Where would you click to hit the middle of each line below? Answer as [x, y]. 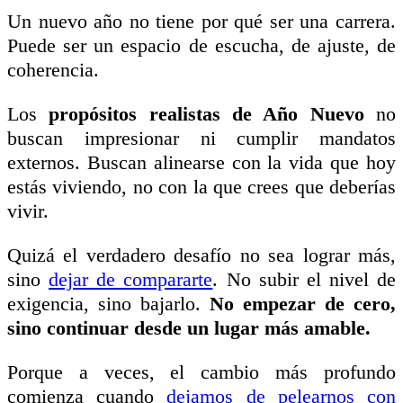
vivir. [28, 210]
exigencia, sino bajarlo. [108, 303]
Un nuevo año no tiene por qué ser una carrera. [201, 21]
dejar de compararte [131, 279]
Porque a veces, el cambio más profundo [201, 372]
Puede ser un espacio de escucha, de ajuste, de [201, 45]
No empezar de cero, [303, 303]
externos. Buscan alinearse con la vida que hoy [201, 162]
